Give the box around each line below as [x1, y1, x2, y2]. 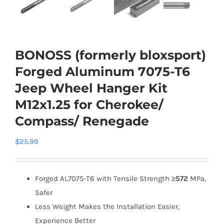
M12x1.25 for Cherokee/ [15, 97, 163, 112]
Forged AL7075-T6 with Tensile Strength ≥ [35, 174, 175, 183]
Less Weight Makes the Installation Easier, [35, 202, 179, 211]
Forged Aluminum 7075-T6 [15, 64, 190, 79]
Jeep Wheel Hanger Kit [15, 80, 167, 95]
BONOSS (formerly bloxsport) [15, 47, 206, 62]
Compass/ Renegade [15, 113, 149, 128]
